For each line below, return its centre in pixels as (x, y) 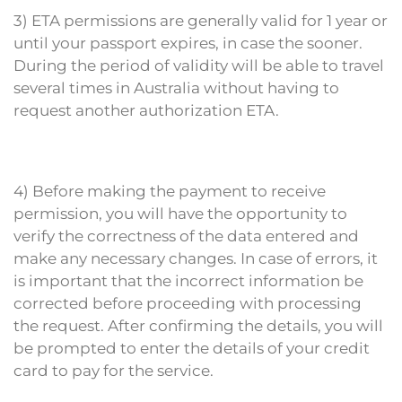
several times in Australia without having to (176, 88)
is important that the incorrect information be (188, 281)
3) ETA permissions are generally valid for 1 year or (201, 21)
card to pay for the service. (114, 371)
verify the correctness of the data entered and (186, 236)
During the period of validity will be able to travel (199, 66)
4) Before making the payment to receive (170, 191)
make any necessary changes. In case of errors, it (196, 258)
